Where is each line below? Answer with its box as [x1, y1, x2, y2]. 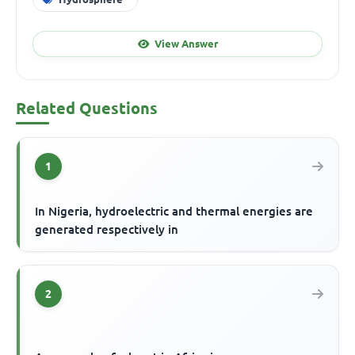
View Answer [154, 37, 218, 49]
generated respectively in [35, 223, 179, 237]
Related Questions [16, 99, 158, 118]
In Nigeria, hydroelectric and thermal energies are [35, 204, 314, 219]
